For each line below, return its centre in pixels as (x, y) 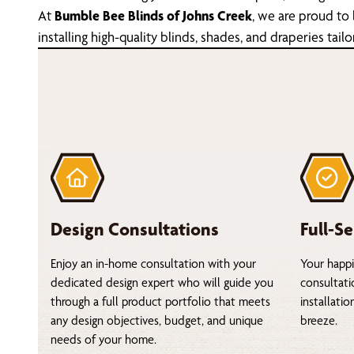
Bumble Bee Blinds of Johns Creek (153, 15)
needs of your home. (104, 339)
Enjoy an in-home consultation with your (153, 263)
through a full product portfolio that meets (160, 301)
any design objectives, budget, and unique (157, 320)
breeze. (319, 320)
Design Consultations (135, 229)
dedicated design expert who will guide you (162, 282)
